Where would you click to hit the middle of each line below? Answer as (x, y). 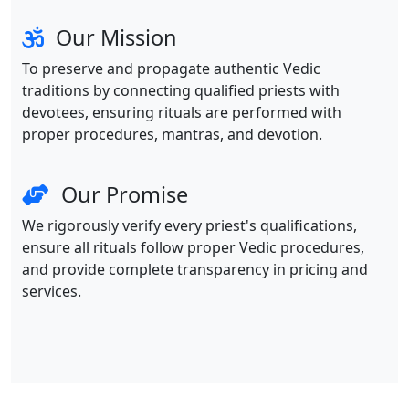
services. (52, 291)
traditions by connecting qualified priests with (181, 90)
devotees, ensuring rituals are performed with (182, 112)
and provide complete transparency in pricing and (195, 269)
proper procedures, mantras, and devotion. (172, 134)
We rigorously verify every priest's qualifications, (189, 225)
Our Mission (114, 37)
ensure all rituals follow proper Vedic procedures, (193, 247)
